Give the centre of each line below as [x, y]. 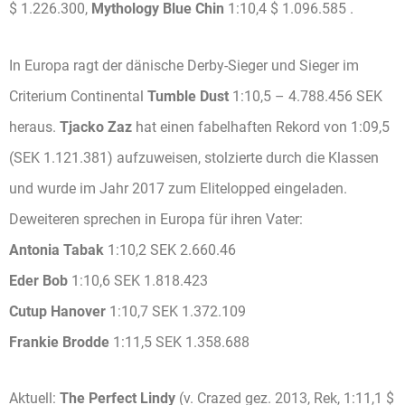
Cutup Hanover [57, 311]
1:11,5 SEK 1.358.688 [179, 342]
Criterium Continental [78, 96]
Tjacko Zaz [96, 127]
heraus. [34, 127]
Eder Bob [38, 280]
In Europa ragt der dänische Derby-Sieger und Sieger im [184, 65]
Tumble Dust [188, 96]
